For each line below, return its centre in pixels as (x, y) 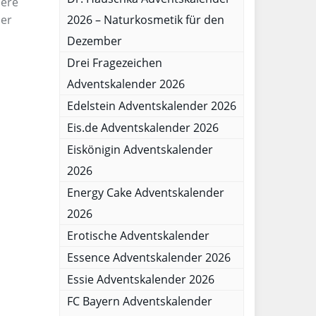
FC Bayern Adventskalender (139, 301)
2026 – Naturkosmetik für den (145, 20)
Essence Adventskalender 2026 (148, 257)
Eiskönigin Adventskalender (140, 150)
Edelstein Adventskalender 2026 (151, 106)
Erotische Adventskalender (138, 236)
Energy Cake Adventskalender (145, 193)
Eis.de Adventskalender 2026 (142, 128)
